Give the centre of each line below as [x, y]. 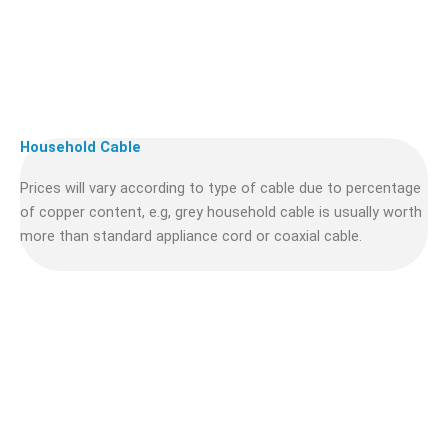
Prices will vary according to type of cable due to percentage [220, 187]
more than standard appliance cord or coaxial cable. [191, 235]
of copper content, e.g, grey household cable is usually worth [221, 211]
